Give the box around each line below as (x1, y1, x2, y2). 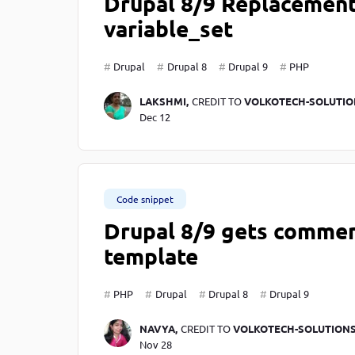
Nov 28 (139, 338, 172, 352)
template (104, 242, 198, 270)
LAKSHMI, (139, 94, 189, 109)
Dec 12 (139, 110, 170, 124)
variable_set (104, 14, 233, 43)
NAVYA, (139, 322, 177, 336)
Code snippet (116, 193, 174, 206)
